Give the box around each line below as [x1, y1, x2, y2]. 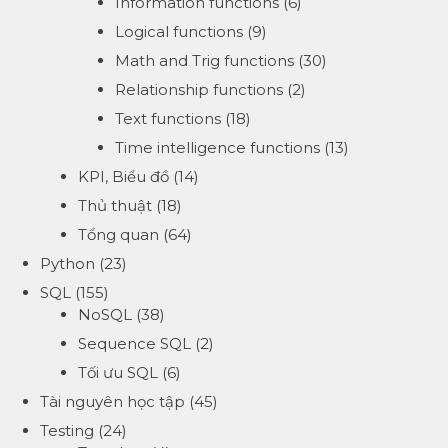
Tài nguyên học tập [40, 392, 185, 412]
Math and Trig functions [115, 51, 294, 71]
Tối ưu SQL [77, 363, 158, 383]
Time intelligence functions [115, 138, 320, 158]
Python [40, 254, 95, 274]
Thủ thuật [77, 196, 152, 216]
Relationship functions [115, 80, 283, 100]
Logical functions [115, 22, 243, 42]
